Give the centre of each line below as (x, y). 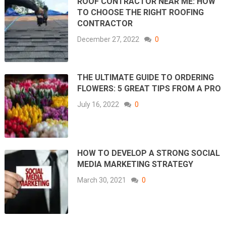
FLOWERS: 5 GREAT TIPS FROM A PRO (149, 88)
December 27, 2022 (108, 40)
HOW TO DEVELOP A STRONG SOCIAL (149, 153)
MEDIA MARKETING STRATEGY (135, 164)
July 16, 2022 (98, 104)
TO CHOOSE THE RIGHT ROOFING (141, 13)
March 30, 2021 (102, 180)
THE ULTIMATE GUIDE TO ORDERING (146, 77)
